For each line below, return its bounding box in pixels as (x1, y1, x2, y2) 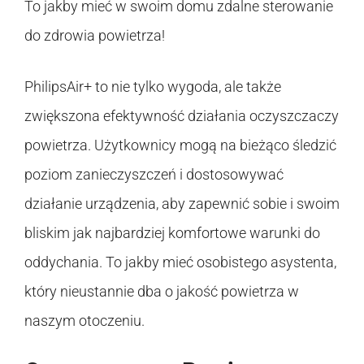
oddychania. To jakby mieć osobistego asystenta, (24, 253, 336, 271)
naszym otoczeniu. (24, 311, 145, 329)
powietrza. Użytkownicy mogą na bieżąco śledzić (24, 136, 336, 154)
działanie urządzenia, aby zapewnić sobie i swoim (24, 194, 340, 212)
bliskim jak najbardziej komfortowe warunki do (24, 223, 320, 241)
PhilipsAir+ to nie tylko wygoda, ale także (24, 77, 281, 95)
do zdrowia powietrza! (24, 26, 165, 44)
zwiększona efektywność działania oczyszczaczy (24, 106, 339, 124)
